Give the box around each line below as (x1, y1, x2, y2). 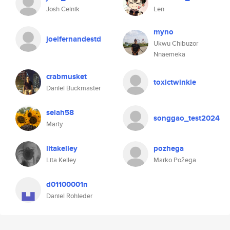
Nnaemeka (154, 49, 185, 59)
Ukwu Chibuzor (154, 39, 198, 48)
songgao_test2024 (154, 112, 220, 124)
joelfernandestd (46, 33, 101, 45)
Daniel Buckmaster (46, 83, 101, 93)
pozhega (154, 143, 184, 154)
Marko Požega (154, 155, 196, 165)
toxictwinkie (154, 76, 196, 88)
